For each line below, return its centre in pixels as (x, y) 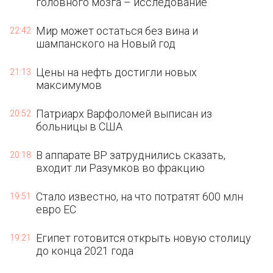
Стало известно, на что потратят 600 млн (140, 197)
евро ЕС (56, 209)
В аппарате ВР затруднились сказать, (131, 155)
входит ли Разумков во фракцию (121, 168)
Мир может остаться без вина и (117, 31)
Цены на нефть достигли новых (117, 72)
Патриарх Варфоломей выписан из (124, 114)
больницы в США (80, 126)
